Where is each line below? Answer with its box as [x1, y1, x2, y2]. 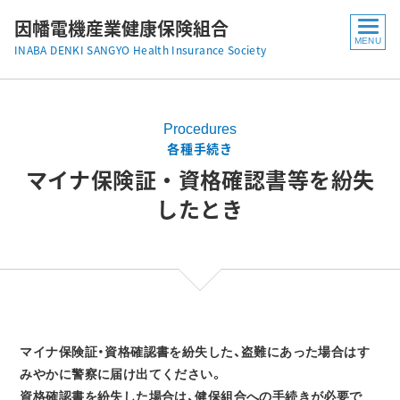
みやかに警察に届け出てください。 [20, 367, 224, 381]
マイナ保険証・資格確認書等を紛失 [25, 163, 375, 196]
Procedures [163, 121, 237, 137]
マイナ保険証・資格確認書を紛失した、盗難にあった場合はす [20, 345, 371, 359]
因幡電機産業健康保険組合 [14, 15, 229, 41]
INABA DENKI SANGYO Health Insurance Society [14, 42, 267, 58]
